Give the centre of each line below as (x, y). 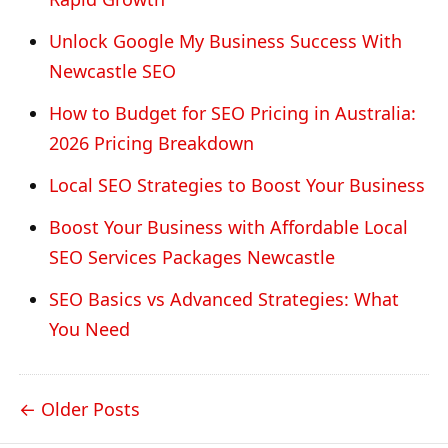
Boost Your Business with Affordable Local (228, 226)
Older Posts (90, 408)
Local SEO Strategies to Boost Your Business (237, 184)
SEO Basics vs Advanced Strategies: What (224, 298)
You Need (89, 328)
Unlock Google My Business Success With (225, 40)
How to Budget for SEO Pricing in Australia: (232, 112)
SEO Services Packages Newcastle (192, 256)
